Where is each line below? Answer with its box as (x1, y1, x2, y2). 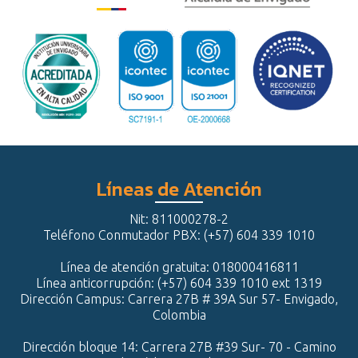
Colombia (152, 308, 206, 322)
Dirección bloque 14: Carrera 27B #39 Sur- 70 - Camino (22, 340, 336, 354)
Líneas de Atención (96, 175, 262, 203)
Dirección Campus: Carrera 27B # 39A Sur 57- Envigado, (20, 292, 338, 306)
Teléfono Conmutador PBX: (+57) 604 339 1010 (43, 228, 315, 242)
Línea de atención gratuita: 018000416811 (59, 260, 299, 274)
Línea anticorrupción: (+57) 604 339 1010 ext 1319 (36, 276, 322, 290)
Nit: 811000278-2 (129, 212, 229, 226)
